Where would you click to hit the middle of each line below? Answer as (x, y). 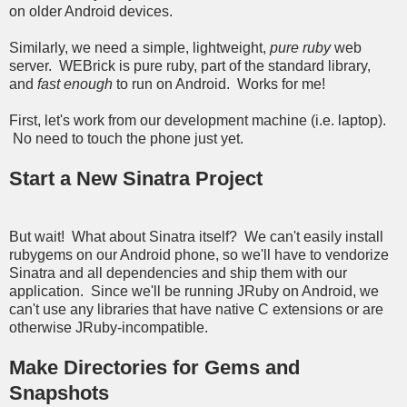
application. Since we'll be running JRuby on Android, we (194, 292)
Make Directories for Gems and (154, 368)
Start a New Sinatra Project (136, 179)
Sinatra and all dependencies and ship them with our (178, 273)
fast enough (75, 84)
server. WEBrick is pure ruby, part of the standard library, (190, 66)
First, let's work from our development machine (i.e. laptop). (198, 121)
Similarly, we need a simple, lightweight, (139, 48)
